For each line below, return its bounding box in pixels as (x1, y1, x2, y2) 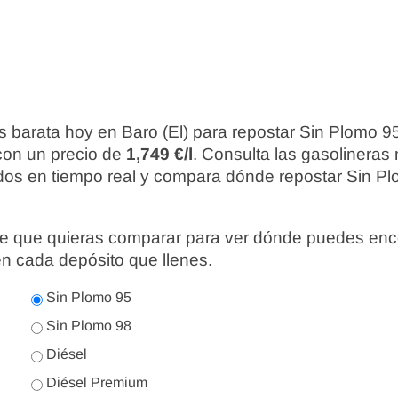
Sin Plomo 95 (43, 290, 131, 305)
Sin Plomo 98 (43, 318, 131, 333)
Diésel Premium (43, 375, 147, 390)
